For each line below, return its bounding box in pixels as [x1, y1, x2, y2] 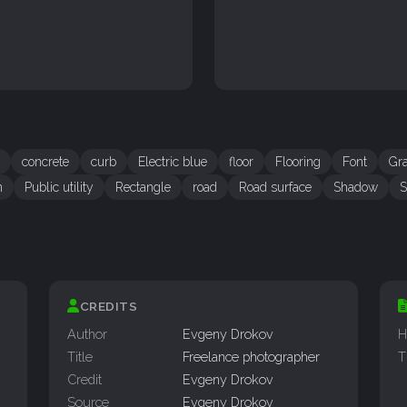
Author [67, 326, 107, 342]
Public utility [25, 180, 94, 195]
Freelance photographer [183, 349, 321, 365]
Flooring [275, 154, 321, 170]
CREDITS [79, 299, 137, 314]
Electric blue [138, 154, 207, 170]
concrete [22, 154, 69, 170]
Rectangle [115, 180, 171, 195]
